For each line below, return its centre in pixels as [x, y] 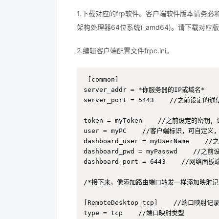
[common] [103, 79]
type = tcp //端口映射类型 [134, 213]
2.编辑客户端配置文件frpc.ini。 [125, 51]
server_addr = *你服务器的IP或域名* [144, 90]
